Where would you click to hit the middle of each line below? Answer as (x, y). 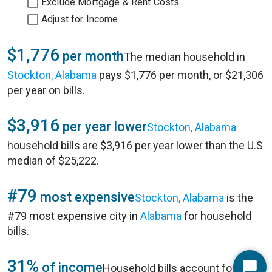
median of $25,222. (53, 161)
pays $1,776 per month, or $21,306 (180, 75)
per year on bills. (46, 90)
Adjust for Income (80, 19)
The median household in (185, 57)
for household (216, 216)
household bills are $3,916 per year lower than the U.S (135, 145)
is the (239, 198)
